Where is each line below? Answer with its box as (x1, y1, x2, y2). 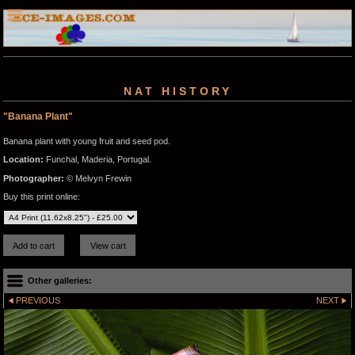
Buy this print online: (3, 191, 80, 201)
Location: (3, 155, 44, 165)
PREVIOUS (16, 295, 61, 305)
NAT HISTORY (123, 85, 232, 98)
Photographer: (3, 173, 64, 183)
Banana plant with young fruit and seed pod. (3, 136, 170, 147)
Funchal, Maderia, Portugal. (44, 155, 151, 165)
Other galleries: (28, 276, 93, 286)
